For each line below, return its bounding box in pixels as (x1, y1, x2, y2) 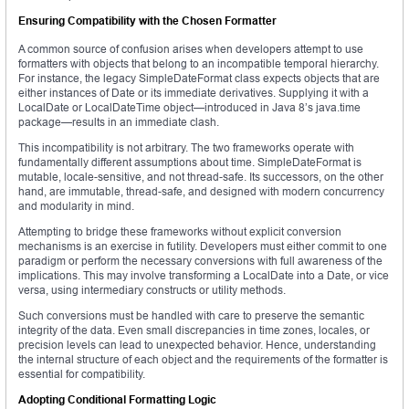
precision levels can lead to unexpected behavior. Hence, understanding (18, 338, 376, 352)
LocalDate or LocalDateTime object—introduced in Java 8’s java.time (18, 100, 361, 115)
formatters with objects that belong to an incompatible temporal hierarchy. (18, 57, 379, 71)
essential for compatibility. (18, 367, 145, 382)
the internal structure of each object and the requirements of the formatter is (18, 352, 388, 367)
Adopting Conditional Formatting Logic (18, 393, 216, 407)
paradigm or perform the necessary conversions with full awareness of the (18, 254, 383, 268)
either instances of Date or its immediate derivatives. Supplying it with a (18, 86, 369, 100)
